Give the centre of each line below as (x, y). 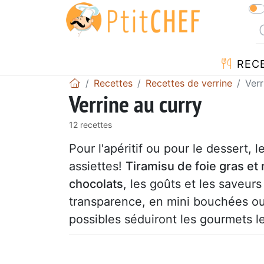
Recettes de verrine (189, 83)
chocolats (96, 184)
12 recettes (90, 124)
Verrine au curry (135, 103)
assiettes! (97, 166)
